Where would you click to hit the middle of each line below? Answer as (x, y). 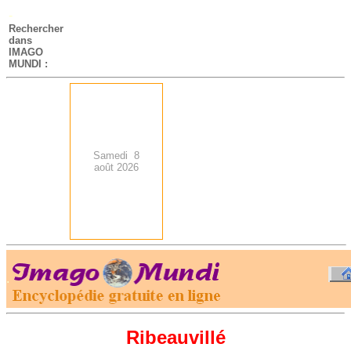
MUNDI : (28, 64)
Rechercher (36, 29)
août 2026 (116, 167)
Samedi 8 (116, 156)
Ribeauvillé (175, 338)
